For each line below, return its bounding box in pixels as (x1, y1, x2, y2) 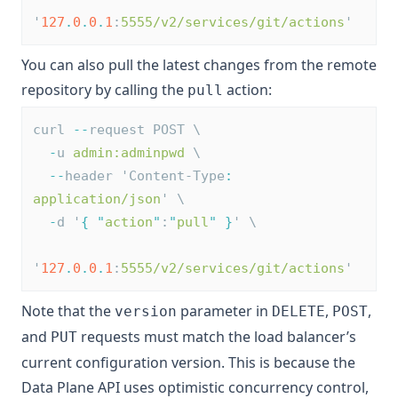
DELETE (272, 303, 325, 320)
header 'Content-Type (65, 168, 225, 184)
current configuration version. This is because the (21, 353, 355, 372)
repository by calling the (21, 80, 187, 99)
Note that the (21, 301, 115, 321)
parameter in (177, 301, 272, 321)
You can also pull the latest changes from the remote (21, 55, 377, 75)
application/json (33, 191, 161, 207)
